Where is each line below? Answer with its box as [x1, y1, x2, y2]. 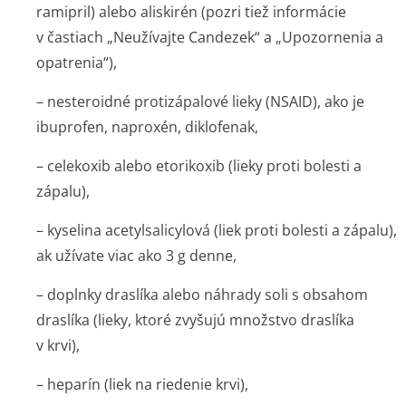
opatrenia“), [36, 53, 117, 72]
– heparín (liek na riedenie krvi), [36, 374, 248, 394]
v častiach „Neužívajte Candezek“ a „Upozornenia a [36, 27, 383, 47]
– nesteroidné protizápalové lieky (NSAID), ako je [36, 92, 364, 111]
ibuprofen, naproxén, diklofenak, [36, 117, 258, 137]
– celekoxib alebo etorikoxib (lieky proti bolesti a [36, 156, 362, 176]
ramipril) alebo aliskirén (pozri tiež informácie [36, 2, 346, 22]
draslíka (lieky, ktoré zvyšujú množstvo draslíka [36, 310, 354, 330]
